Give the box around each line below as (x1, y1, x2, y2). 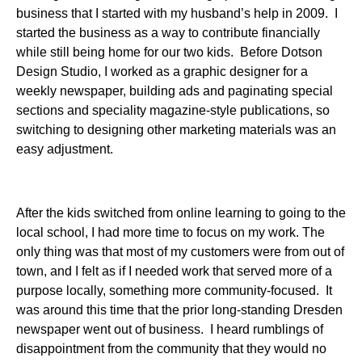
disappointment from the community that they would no (16, 341, 326, 356)
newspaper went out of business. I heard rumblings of (16, 322, 323, 336)
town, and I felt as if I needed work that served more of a (16, 263, 332, 278)
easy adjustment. (16, 142, 113, 157)
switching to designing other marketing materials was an (16, 123, 336, 137)
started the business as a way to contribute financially (16, 26, 320, 40)
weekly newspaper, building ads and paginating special (16, 84, 333, 99)
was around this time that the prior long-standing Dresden (16, 302, 343, 317)
